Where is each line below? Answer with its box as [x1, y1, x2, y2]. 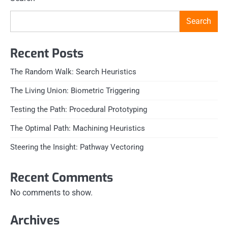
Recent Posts [10, 45, 83, 62]
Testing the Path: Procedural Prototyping [10, 105, 147, 115]
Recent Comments [10, 169, 113, 186]
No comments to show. [10, 188, 93, 198]
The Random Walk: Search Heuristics [10, 67, 136, 77]
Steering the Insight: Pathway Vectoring [10, 142, 144, 152]
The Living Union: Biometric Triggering [10, 86, 139, 96]
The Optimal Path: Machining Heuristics [10, 124, 145, 133]
